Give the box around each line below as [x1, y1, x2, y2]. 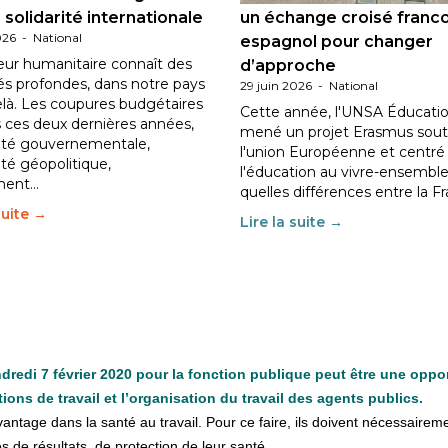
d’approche [240, 56, 336, 75]
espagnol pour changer [240, 32, 433, 51]
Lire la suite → [240, 213, 343, 231]
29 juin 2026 [240, 78, 312, 93]
